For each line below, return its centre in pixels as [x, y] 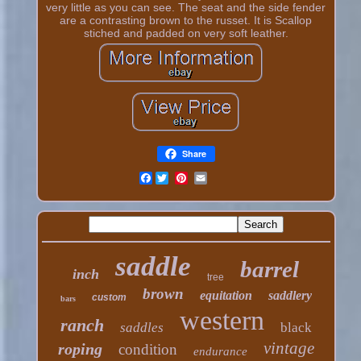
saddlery [290, 295]
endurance [220, 351]
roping [80, 349]
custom [109, 297]
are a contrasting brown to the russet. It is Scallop [186, 20]
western [222, 320]
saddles [141, 327]
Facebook [179, 178]
